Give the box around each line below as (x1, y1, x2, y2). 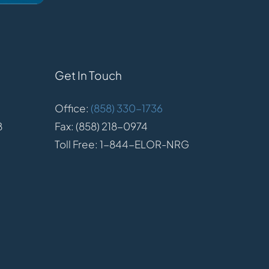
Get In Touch (55, 68, 122, 83)
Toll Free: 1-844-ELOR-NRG (55, 138, 190, 151)
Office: (55, 101, 89, 115)
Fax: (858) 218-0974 (55, 119, 148, 133)
